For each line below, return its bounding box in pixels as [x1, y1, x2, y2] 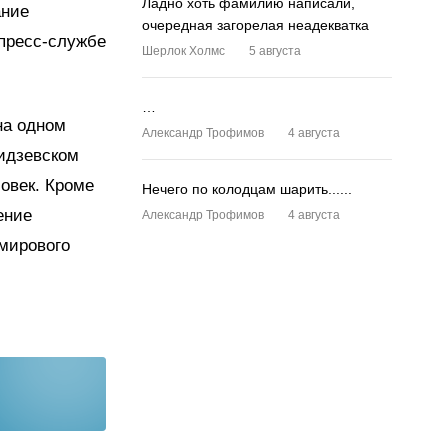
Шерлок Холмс [142, 44, 225, 58]
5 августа [249, 44, 301, 58]
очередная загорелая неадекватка [142, 17, 369, 33]
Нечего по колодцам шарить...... [142, 181, 352, 197]
